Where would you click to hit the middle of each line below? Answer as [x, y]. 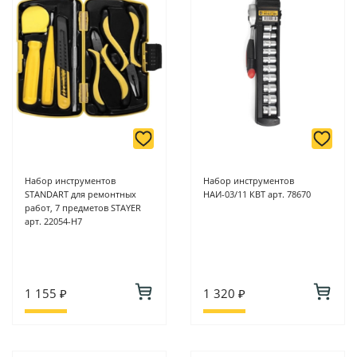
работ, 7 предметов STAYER [83, 208]
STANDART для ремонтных [80, 194]
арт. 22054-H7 [53, 222]
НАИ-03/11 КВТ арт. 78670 [257, 194]
